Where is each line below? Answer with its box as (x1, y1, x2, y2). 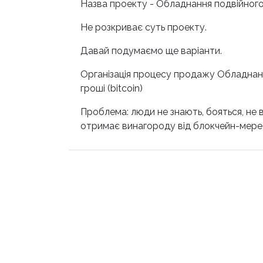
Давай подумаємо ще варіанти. (80, 45, 222, 56)
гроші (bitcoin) (80, 82, 143, 94)
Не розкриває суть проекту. (80, 21, 207, 33)
